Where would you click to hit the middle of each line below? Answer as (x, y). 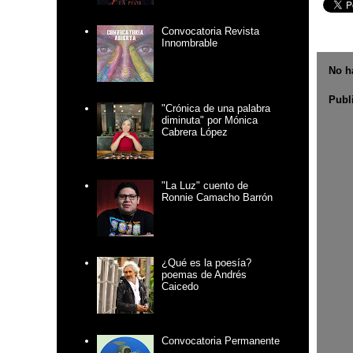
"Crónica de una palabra (216, 109)
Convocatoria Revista (211, 31)
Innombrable (190, 43)
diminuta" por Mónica (210, 121)
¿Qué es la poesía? (207, 263)
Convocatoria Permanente (221, 340)
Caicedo (180, 287)
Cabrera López (195, 132)
